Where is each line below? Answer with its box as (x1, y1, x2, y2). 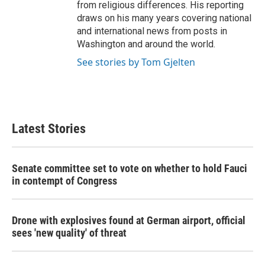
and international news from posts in (77, 25, 227, 37)
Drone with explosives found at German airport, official (12, 214, 245, 227)
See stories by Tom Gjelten (77, 56, 195, 69)
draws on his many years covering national (77, 12, 251, 24)
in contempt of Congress (12, 174, 117, 187)
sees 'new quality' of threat (12, 227, 127, 239)
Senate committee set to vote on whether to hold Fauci (12, 162, 247, 174)
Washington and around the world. (77, 38, 215, 50)
